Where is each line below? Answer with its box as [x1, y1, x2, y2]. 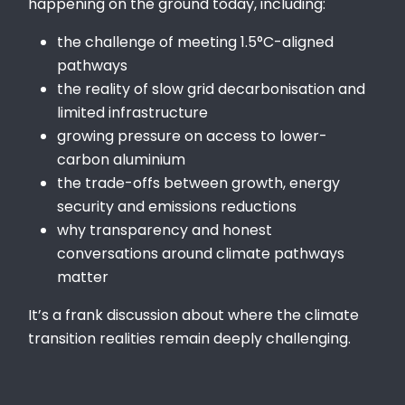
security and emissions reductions [57, 195, 297, 217]
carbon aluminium [57, 148, 186, 170]
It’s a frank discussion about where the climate [28, 304, 360, 325]
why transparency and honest [57, 219, 273, 240]
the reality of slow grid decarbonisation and [57, 78, 366, 99]
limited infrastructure [57, 101, 209, 123]
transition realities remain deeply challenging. [28, 327, 352, 349]
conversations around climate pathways [57, 242, 345, 264]
